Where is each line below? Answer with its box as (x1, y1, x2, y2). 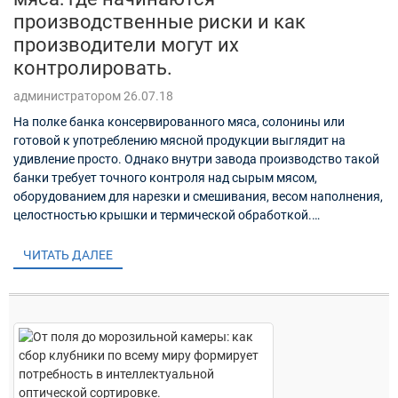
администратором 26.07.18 (13, 88, 173, 103)
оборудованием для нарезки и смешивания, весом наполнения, (13, 188, 383, 203)
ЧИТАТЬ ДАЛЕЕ (23, 248, 114, 263)
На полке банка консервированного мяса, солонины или (13, 114, 345, 129)
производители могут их (13, 33, 239, 56)
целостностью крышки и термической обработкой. (13, 207, 312, 222)
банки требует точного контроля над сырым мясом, (13, 170, 317, 185)
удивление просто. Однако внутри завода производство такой (13, 151, 379, 166)
